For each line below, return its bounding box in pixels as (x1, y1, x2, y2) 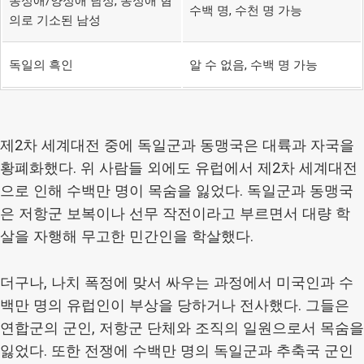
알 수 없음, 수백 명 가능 (188, 57, 318, 72)
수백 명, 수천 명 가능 (188, 2, 302, 18)
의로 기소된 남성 (8, 12, 101, 28)
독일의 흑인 (8, 57, 73, 72)
